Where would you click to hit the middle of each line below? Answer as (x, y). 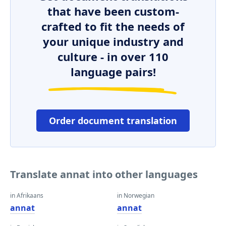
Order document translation (113, 121)
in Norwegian (136, 195)
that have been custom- (113, 11)
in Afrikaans (27, 195)
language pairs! (113, 72)
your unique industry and (113, 41)
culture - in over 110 (113, 56)
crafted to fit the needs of (113, 26)
